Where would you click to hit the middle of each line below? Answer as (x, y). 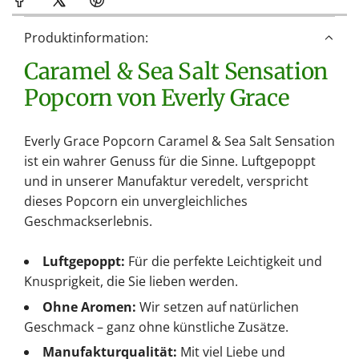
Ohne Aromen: (89, 307)
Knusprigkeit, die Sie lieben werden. (131, 282)
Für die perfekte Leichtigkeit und (224, 262)
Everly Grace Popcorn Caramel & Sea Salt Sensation (179, 141)
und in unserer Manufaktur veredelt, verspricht (166, 182)
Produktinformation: (86, 38)
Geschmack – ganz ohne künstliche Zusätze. (156, 327)
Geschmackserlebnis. (88, 222)
